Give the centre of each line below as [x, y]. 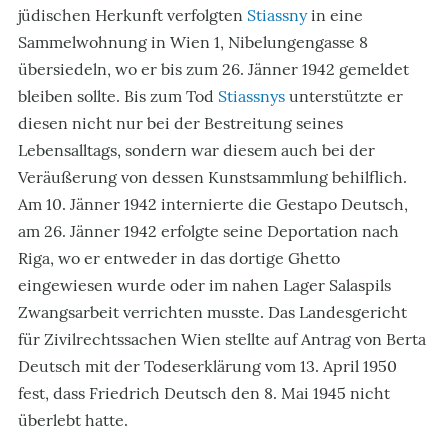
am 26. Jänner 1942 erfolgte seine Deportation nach [208, 231]
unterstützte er [344, 96]
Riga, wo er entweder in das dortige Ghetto [179, 258]
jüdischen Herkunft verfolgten [132, 15]
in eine [335, 15]
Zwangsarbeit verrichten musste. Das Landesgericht [212, 312]
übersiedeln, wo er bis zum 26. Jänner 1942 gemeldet [213, 69]
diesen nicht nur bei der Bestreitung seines [180, 123]
